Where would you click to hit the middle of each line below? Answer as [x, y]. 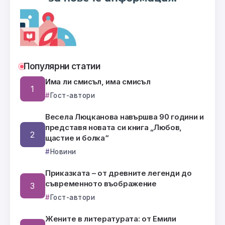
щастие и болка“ [77, 138]
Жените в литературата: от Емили [111, 219]
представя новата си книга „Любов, [114, 128]
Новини [63, 152]
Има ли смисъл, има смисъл [98, 82]
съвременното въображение [101, 184]
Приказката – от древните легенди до [119, 173]
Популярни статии [62, 66]
